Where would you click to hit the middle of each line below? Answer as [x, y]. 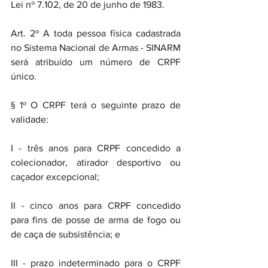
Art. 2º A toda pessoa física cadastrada [96, 33]
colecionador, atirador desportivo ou [96, 162]
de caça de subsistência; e [66, 234]
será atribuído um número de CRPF [96, 62]
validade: [30, 119]
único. [24, 76]
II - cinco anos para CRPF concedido [96, 205]
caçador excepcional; [55, 177]
